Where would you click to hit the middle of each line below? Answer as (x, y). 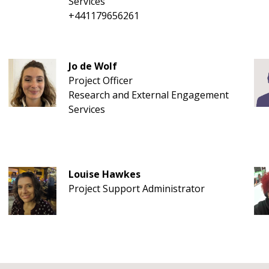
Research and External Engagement (148, 95)
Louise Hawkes (104, 174)
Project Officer (100, 80)
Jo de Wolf (92, 66)
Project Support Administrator (136, 189)
